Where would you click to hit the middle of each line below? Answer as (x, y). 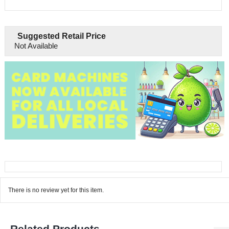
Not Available (36, 45)
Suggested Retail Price (62, 36)
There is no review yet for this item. (56, 190)
